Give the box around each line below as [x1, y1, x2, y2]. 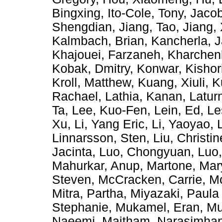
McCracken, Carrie [98, 172, 202, 186]
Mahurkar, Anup [52, 159, 140, 172]
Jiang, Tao [119, 20, 176, 34]
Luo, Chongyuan [99, 145, 191, 159]
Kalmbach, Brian [52, 34, 144, 48]
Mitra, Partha [52, 186, 123, 200]
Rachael [52, 89, 98, 103]
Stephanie [52, 200, 109, 214]
